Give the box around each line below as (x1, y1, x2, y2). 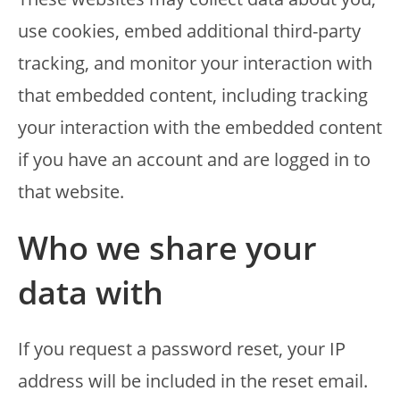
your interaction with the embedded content (18, 115, 382, 139)
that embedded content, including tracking (18, 83, 368, 107)
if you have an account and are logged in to (18, 147, 371, 171)
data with (18, 271, 163, 314)
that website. (18, 179, 124, 204)
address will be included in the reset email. (18, 369, 368, 393)
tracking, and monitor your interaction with (18, 51, 372, 75)
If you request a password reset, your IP (18, 337, 346, 361)
